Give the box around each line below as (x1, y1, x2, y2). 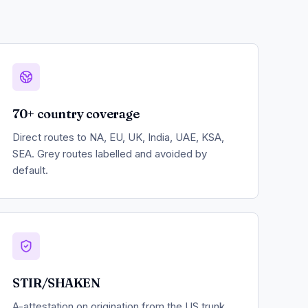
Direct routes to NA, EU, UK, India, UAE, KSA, (12, 130, 225, 144)
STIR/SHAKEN (12, 274, 100, 291)
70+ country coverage (12, 105, 140, 122)
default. (12, 163, 49, 177)
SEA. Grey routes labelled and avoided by (12, 146, 208, 160)
